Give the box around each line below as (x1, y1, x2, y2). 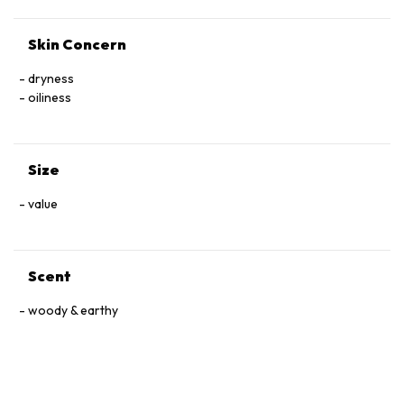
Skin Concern (28, 35, 126, 53)
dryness (28, 70, 74, 87)
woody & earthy (28, 302, 118, 318)
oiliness (28, 89, 71, 106)
